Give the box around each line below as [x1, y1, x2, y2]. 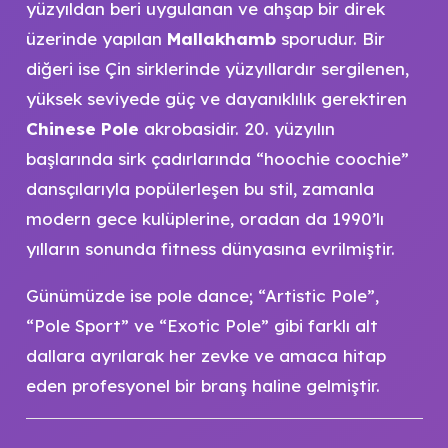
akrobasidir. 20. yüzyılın [138, 118, 335, 139]
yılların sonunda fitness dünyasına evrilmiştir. [25, 238, 395, 259]
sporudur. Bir [275, 28, 385, 49]
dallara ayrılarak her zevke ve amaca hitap [25, 345, 386, 366]
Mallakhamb [166, 28, 276, 49]
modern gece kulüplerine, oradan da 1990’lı [25, 208, 384, 229]
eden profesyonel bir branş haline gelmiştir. [25, 375, 380, 396]
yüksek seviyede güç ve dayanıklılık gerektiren [25, 88, 407, 109]
